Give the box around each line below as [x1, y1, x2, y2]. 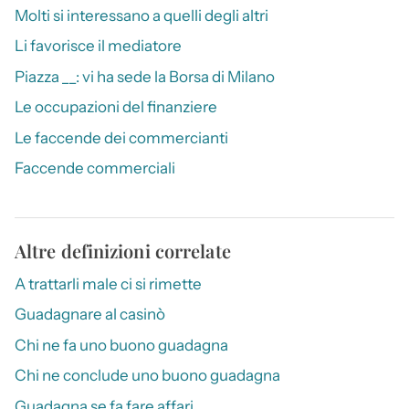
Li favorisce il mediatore [15, 37, 182, 56]
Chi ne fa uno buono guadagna [15, 335, 228, 354]
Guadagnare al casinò [15, 305, 165, 324]
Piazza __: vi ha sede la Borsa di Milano [15, 67, 275, 86]
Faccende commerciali [15, 159, 175, 177]
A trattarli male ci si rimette [15, 275, 202, 293]
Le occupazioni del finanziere [15, 98, 217, 117]
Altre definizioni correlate [15, 238, 231, 263]
